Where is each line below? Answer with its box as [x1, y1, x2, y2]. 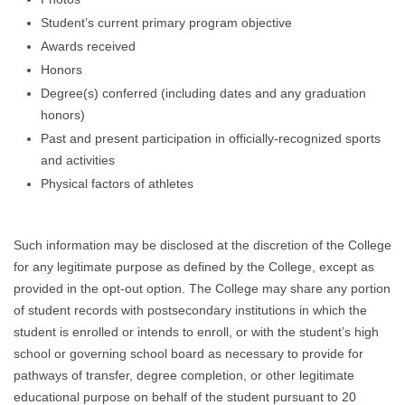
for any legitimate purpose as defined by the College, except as [13, 260, 374, 274]
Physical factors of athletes [40, 177, 193, 191]
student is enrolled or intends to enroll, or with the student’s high [13, 325, 379, 339]
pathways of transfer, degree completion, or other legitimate [13, 369, 354, 382]
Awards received [40, 40, 136, 53]
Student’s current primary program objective [40, 16, 292, 30]
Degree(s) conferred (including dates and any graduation [40, 87, 366, 100]
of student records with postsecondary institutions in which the [13, 304, 367, 317]
